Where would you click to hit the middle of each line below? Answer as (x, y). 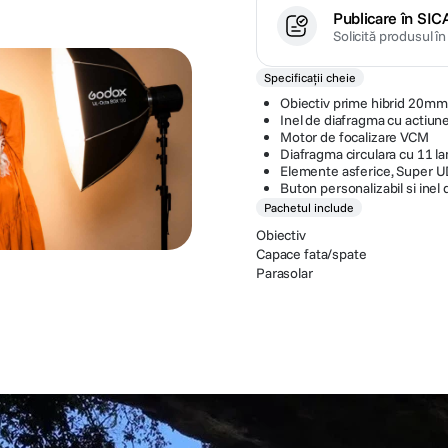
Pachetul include (309, 207)
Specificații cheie (310, 77)
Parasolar (284, 273)
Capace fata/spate (311, 254)
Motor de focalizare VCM (354, 137)
